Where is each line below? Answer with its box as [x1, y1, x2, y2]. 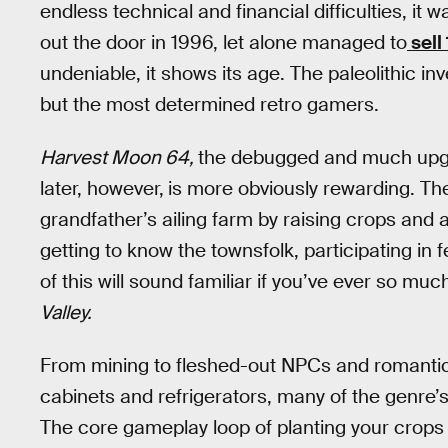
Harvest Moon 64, [40, 145, 198, 171]
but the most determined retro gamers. [40, 92, 379, 118]
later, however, [40, 176, 164, 202]
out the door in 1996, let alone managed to [40, 30, 407, 56]
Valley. [40, 300, 92, 326]
